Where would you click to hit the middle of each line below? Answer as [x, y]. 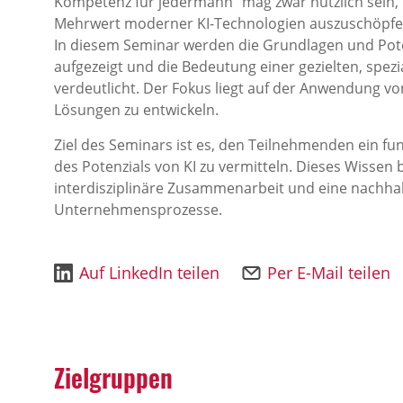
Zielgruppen [113, 377]
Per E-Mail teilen [329, 273]
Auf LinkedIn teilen [149, 273]
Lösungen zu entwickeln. [136, 110]
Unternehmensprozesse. [138, 210]
